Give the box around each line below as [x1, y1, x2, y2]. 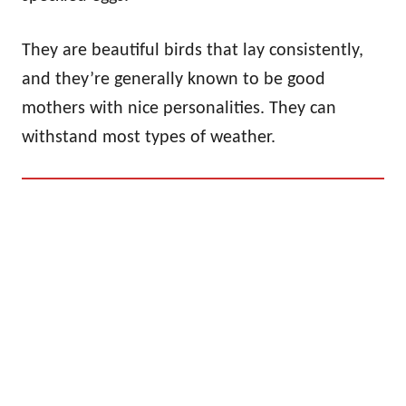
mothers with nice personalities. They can [22, 100, 336, 119]
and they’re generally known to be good [22, 71, 325, 90]
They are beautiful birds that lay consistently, [22, 42, 363, 61]
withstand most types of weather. [22, 129, 275, 148]
